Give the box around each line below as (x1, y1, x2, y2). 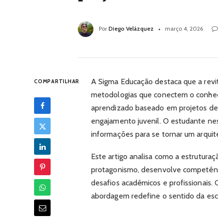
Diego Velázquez (109, 24, 154, 32)
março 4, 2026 (165, 24, 203, 32)
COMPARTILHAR (34, 78, 80, 85)
